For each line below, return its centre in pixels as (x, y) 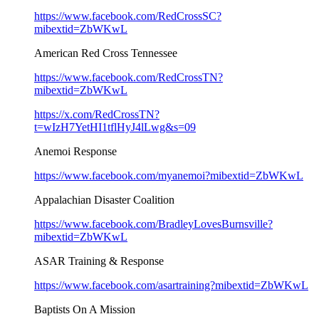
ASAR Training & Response (99, 261)
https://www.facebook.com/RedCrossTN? (129, 77)
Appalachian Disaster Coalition (104, 199)
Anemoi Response (75, 151)
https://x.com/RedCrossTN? (97, 114)
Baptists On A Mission (85, 309)
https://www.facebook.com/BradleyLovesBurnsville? (153, 224)
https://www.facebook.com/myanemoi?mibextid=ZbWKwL (169, 175)
